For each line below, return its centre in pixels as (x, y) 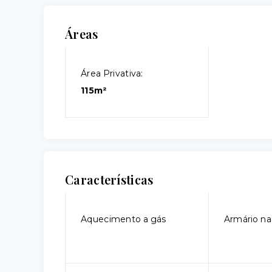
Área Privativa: (112, 73)
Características (109, 179)
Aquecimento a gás (124, 219)
